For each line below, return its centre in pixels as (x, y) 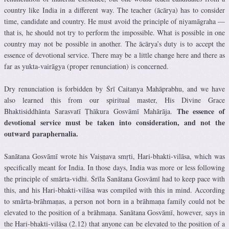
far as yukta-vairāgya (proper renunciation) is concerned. (86, 66)
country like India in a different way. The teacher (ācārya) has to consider (114, 10)
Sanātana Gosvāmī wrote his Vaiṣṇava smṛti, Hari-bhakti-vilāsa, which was (114, 156)
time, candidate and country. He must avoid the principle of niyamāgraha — (114, 21)
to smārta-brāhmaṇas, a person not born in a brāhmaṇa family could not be (114, 201)
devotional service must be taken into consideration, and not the (114, 122)
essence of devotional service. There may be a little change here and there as (114, 55)
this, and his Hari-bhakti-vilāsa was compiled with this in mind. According (114, 190)
